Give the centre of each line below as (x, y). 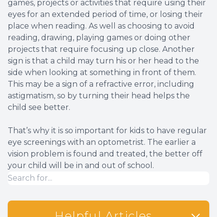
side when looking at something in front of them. (102, 73)
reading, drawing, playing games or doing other (99, 38)
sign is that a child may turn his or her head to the (103, 61)
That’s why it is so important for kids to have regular (107, 131)
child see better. (39, 108)
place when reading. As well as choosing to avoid (101, 26)
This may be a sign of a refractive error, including (101, 84)
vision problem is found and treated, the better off (105, 154)
